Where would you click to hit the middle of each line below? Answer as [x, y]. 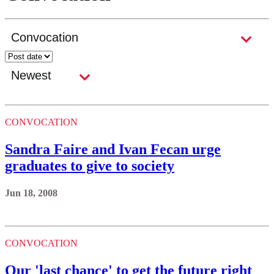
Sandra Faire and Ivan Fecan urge [113, 150]
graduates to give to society [90, 166]
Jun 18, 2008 [31, 193]
